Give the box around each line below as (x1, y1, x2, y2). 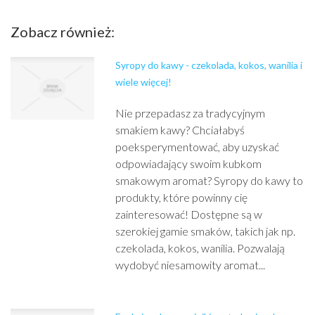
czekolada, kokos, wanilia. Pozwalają (115, 241, 285, 255)
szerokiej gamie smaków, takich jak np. (115, 224, 296, 238)
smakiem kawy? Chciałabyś (115, 123, 245, 136)
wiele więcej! (115, 76, 172, 88)
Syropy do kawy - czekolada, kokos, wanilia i (115, 59, 303, 71)
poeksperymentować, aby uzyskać (115, 140, 280, 153)
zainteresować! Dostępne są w (115, 207, 263, 221)
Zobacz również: (11, 23, 115, 40)
